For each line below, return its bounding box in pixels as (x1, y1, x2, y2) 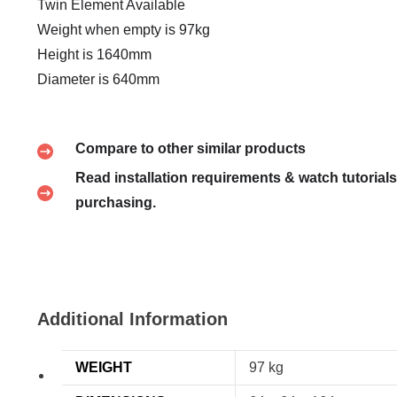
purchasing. (74, 195, 156, 211)
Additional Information (37, 309, 228, 330)
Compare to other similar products (74, 141, 306, 157)
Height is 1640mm (37, 47, 152, 63)
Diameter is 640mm (37, 72, 160, 88)
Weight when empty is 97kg (37, 22, 210, 38)
